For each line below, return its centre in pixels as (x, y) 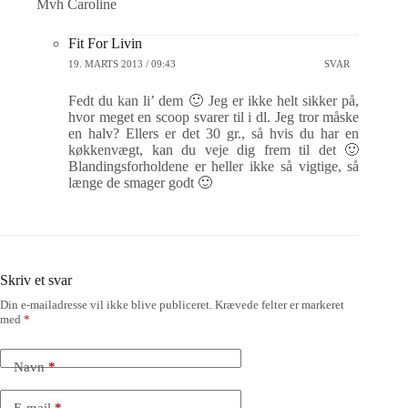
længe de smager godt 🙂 (140, 183)
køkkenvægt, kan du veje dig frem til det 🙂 (214, 150)
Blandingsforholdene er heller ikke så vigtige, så (214, 166)
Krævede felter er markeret (280, 305)
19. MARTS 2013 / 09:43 (122, 63)
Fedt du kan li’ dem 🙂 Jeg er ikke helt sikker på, (214, 101)
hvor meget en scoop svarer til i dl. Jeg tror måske (214, 117)
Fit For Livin (105, 43)
